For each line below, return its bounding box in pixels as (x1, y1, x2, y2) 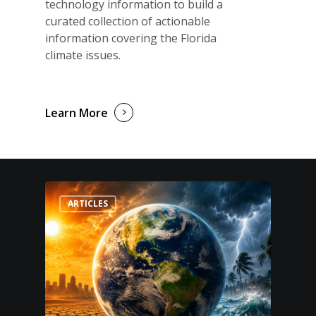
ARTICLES (68, 197, 109, 209)
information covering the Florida (45, 30, 217, 46)
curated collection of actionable (45, 13, 211, 29)
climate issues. (45, 47, 121, 63)
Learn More (45, 105, 109, 121)
